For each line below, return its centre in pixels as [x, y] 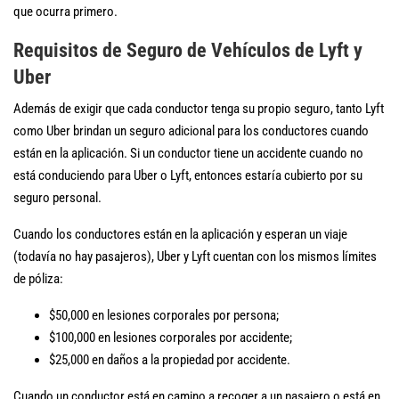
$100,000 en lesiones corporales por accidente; [171, 338]
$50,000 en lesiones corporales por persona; [164, 315]
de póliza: [38, 279]
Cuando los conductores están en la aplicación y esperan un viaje [180, 234]
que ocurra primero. [65, 12]
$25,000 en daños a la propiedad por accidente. [170, 360]
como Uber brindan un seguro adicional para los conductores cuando [191, 131]
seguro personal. [57, 198]
